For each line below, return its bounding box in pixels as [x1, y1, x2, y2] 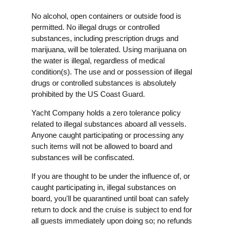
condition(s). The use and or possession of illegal [31, 67, 192, 76]
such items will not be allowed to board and [31, 141, 172, 150]
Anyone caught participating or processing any [31, 130, 184, 139]
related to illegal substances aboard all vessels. [31, 119, 186, 128]
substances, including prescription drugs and [31, 33, 178, 43]
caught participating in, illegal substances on [31, 182, 176, 192]
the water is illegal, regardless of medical [31, 56, 165, 65]
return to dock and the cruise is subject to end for [31, 205, 192, 214]
